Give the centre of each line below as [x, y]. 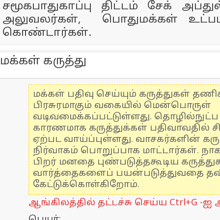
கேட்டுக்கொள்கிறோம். [86, 185]
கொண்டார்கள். [47, 33]
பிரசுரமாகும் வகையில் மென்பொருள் [122, 106]
